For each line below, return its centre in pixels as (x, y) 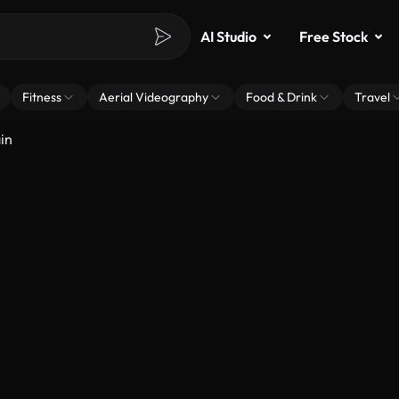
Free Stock (334, 37)
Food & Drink (281, 97)
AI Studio (228, 37)
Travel (372, 97)
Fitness (42, 97)
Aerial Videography (154, 97)
